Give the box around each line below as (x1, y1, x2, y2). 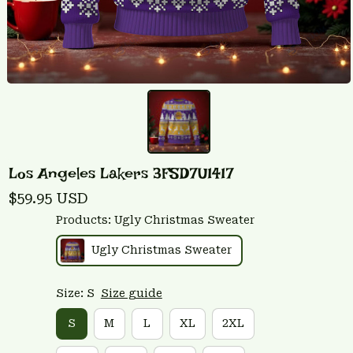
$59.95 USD (9, 189, 88, 206)
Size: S (55, 286, 95, 299)
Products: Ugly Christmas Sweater (55, 213, 255, 226)
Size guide (100, 286, 162, 299)
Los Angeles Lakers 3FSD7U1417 (9, 163, 234, 183)
